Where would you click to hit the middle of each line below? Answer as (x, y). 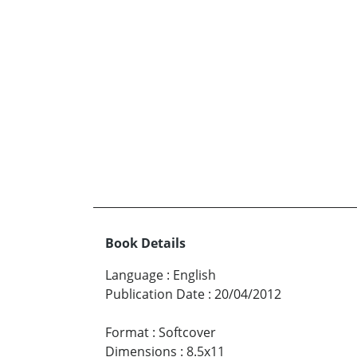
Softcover (187, 333)
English (194, 275)
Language (134, 275)
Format (127, 333)
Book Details (145, 243)
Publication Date (155, 294)
